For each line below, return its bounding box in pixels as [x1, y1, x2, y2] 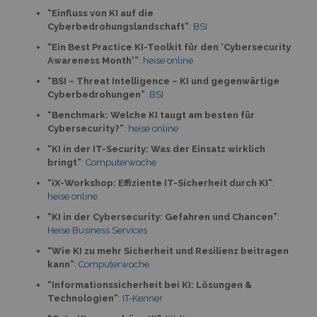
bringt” [47, 157, 81, 168]
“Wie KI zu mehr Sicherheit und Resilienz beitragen [47, 246, 289, 256]
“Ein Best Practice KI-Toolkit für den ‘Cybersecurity [47, 42, 291, 52]
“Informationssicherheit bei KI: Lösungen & [47, 279, 252, 290]
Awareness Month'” [47, 55, 139, 66]
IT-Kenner [122, 293, 163, 304]
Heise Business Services [47, 225, 147, 236]
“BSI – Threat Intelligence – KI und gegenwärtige [47, 76, 279, 86]
